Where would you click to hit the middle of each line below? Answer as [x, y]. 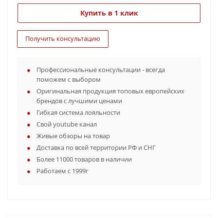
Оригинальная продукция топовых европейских [110, 91]
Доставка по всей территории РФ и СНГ [96, 147]
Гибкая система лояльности [78, 112]
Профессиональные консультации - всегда [101, 70]
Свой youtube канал [67, 124]
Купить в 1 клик [109, 13]
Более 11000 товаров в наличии [84, 159]
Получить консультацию [63, 38]
